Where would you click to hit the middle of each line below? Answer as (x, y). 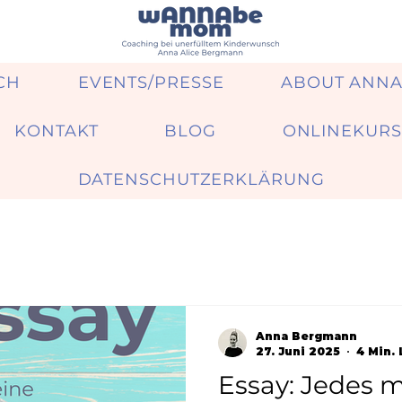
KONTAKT (57, 131)
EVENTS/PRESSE (151, 83)
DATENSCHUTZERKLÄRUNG (201, 179)
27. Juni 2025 (298, 351)
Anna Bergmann (306, 336)
